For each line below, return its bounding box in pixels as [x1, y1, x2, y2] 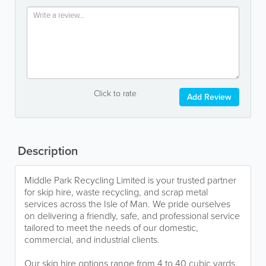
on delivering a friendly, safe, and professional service [24, 209, 240, 223]
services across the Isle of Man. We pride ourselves [24, 197, 230, 211]
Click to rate [93, 87, 137, 100]
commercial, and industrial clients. [24, 233, 160, 246]
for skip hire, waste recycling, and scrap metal [24, 185, 208, 199]
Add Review [187, 91, 232, 103]
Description [15, 142, 78, 160]
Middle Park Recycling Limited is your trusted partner [24, 173, 236, 187]
